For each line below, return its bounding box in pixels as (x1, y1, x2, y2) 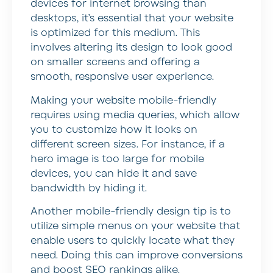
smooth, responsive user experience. (30, 70, 214, 84)
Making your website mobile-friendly (30, 93, 216, 107)
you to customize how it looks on (30, 122, 197, 136)
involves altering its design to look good (30, 41, 232, 55)
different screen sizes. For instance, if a (30, 137, 225, 151)
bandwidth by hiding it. (30, 181, 147, 195)
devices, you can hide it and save (30, 166, 197, 180)
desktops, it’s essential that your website (30, 12, 233, 26)
